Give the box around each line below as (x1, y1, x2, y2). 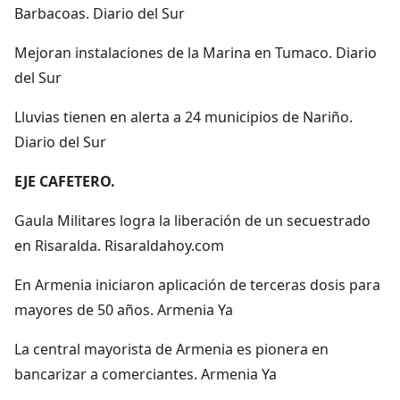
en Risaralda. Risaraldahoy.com (14, 235, 224, 255)
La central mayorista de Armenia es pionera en (14, 338, 329, 359)
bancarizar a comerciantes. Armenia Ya (14, 363, 277, 384)
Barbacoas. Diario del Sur (14, 3, 185, 23)
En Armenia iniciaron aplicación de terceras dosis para (14, 274, 380, 295)
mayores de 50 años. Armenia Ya (14, 299, 233, 320)
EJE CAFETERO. (14, 171, 115, 191)
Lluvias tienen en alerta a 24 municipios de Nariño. (14, 106, 353, 127)
